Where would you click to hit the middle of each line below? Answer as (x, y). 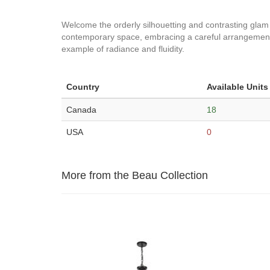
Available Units (237, 87)
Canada (81, 110)
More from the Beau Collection (135, 175)
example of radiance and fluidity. (123, 49)
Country (83, 87)
